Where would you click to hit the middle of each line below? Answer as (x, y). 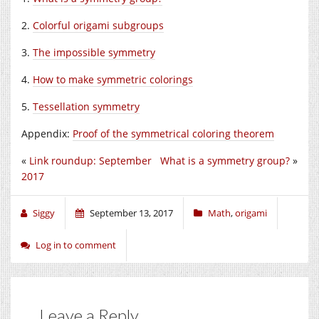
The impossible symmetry (94, 52)
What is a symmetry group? (225, 160)
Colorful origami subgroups (98, 25)
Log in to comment (76, 245)
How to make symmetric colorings (113, 79)
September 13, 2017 (131, 213)
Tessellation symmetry (86, 106)
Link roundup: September (90, 160)
